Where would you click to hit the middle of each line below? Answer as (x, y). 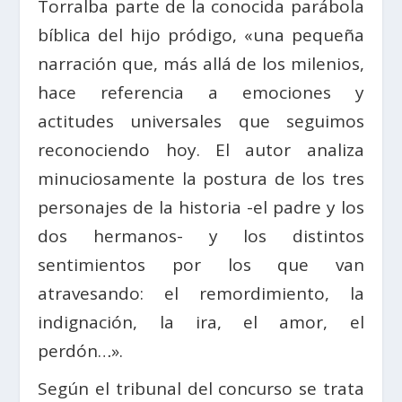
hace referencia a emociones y (201, 92)
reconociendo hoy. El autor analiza (201, 149)
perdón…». (81, 350)
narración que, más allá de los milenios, (201, 63)
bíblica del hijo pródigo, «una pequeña (201, 35)
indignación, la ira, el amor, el (201, 322)
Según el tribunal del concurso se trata (201, 388)
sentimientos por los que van (201, 264)
